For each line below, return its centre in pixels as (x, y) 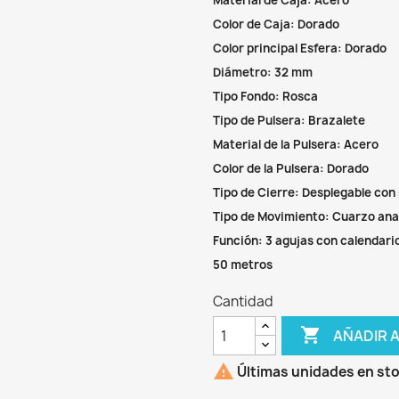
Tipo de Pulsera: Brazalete (289, 120)
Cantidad (243, 301)
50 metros (243, 265)
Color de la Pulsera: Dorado (291, 168)
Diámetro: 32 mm (263, 72)
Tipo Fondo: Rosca (265, 96)
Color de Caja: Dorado (276, 24)
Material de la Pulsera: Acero (296, 144)
